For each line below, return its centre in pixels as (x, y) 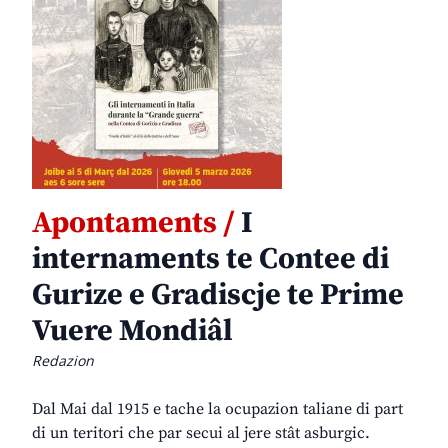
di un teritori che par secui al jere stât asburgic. (201, 433)
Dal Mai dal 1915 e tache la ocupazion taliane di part (217, 409)
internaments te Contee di (210, 259)
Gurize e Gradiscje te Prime (218, 295)
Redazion (63, 361)
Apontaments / (133, 223)
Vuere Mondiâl (132, 331)
